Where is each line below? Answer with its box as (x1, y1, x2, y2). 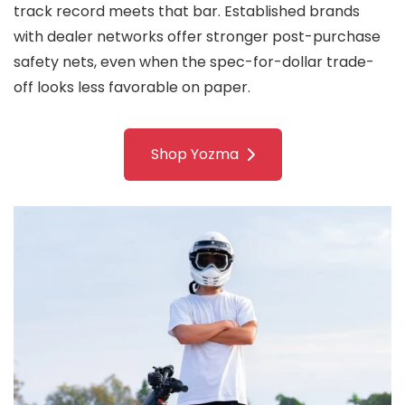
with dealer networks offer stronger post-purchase (14, 26, 381, 48)
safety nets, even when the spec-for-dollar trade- (14, 52, 374, 73)
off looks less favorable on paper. (14, 77, 250, 99)
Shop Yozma (150, 144, 239, 165)
